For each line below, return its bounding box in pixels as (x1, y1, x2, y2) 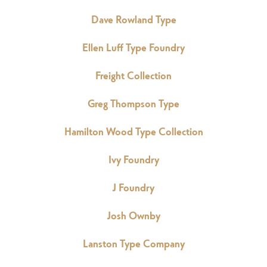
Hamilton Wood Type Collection (64, 124, 203, 138)
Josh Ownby (107, 208, 160, 222)
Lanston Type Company (82, 236, 185, 250)
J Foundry (113, 180, 154, 194)
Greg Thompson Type (88, 96, 179, 110)
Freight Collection (95, 68, 172, 82)
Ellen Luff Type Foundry (82, 40, 185, 54)
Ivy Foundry (108, 152, 159, 166)
